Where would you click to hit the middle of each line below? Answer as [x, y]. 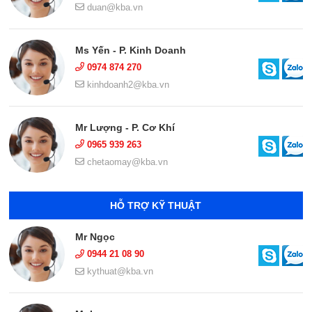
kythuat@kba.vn [119, 272]
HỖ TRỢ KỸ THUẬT [156, 206]
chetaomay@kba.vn [126, 162]
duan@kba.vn [114, 7]
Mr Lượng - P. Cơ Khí [125, 127]
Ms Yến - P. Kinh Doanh [131, 50]
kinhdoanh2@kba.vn [127, 84]
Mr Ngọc [95, 237]
